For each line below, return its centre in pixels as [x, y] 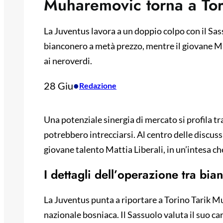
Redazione [98, 86]
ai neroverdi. [68, 61]
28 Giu [58, 86]
